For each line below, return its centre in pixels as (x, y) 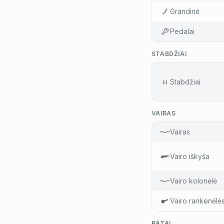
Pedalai (182, 31)
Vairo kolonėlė (193, 181)
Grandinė (184, 11)
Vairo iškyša (189, 156)
